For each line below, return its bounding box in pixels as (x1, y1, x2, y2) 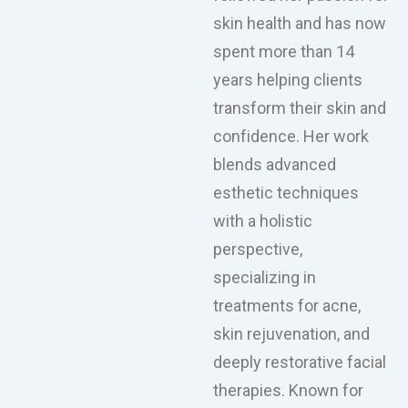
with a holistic (213, 211, 312, 231)
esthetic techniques (213, 183, 359, 203)
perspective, (213, 240, 302, 260)
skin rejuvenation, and (213, 324, 370, 344)
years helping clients (213, 70, 362, 90)
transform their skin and (213, 98, 386, 118)
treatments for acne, (213, 296, 361, 316)
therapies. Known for (213, 381, 363, 401)
